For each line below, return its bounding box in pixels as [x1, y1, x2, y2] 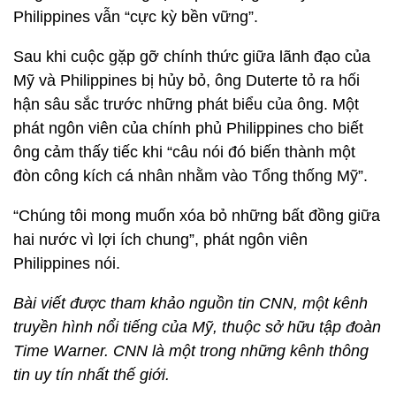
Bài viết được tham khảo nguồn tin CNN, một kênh [13, 294, 368, 312]
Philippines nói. [13, 255, 120, 272]
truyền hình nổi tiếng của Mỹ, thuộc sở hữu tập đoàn [13, 318, 381, 336]
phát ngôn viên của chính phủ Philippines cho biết [13, 119, 363, 137]
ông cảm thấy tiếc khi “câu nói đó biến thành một [13, 143, 355, 161]
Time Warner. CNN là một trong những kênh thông [13, 342, 369, 360]
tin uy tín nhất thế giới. [13, 366, 170, 384]
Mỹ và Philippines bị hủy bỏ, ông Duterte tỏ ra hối [13, 72, 360, 89]
